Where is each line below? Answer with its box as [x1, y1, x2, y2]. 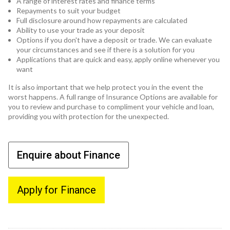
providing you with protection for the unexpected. [8, 112, 169, 121]
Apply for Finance [17, 184, 96, 197]
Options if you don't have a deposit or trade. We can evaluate [16, 35, 212, 45]
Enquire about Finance [17, 149, 120, 162]
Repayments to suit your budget [16, 6, 121, 15]
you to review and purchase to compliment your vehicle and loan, [8, 102, 214, 111]
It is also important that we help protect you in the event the [8, 83, 203, 92]
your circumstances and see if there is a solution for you [16, 45, 195, 54]
